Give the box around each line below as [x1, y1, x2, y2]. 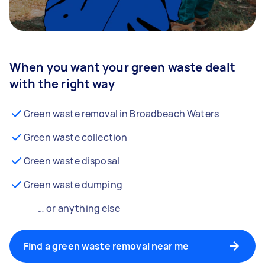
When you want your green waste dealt [9, 59, 236, 75]
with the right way [9, 76, 115, 92]
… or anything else [38, 202, 120, 215]
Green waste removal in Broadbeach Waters [24, 107, 219, 120]
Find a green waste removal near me [24, 240, 189, 253]
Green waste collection [24, 131, 128, 144]
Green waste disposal [24, 154, 119, 167]
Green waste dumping [24, 178, 122, 191]
